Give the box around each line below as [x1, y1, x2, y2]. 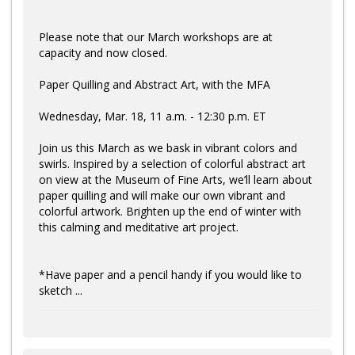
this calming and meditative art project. [39, 219, 239, 235]
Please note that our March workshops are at [39, 29, 273, 44]
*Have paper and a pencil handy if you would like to [39, 266, 302, 282]
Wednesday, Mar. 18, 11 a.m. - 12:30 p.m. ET [39, 108, 266, 124]
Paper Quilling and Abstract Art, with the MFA [39, 76, 270, 92]
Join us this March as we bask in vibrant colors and [39, 139, 297, 155]
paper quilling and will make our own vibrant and [39, 187, 285, 203]
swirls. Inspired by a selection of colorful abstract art [39, 155, 306, 171]
